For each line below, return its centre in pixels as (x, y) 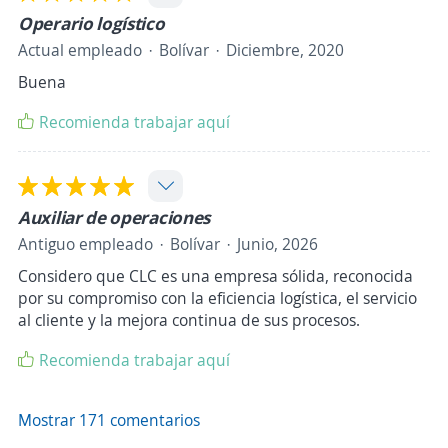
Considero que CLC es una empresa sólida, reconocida (215, 276)
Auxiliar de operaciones (114, 217)
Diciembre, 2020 (285, 50)
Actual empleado (80, 50)
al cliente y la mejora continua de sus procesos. (189, 320)
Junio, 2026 (277, 244)
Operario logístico (91, 23)
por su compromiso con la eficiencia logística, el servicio (217, 298)
